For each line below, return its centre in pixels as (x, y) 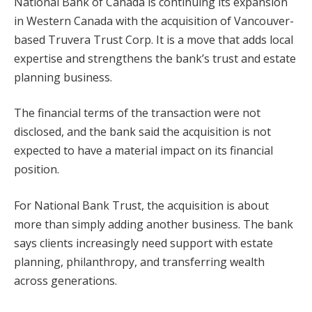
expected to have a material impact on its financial (143, 151)
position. (37, 170)
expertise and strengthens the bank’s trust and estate (155, 58)
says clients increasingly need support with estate (143, 243)
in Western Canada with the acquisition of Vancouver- (154, 21)
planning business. (63, 77)
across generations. (65, 280)
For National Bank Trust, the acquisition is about (141, 205)
